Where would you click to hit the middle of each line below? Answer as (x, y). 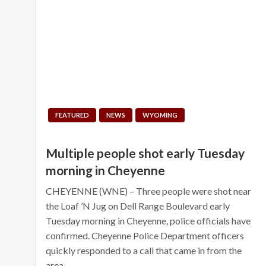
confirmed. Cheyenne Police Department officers (145, 235)
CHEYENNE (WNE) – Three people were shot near (149, 191)
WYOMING (160, 115)
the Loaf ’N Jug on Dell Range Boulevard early (138, 205)
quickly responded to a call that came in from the (144, 250)
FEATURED (72, 115)
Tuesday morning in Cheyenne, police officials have (148, 220)
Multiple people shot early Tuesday (145, 153)
